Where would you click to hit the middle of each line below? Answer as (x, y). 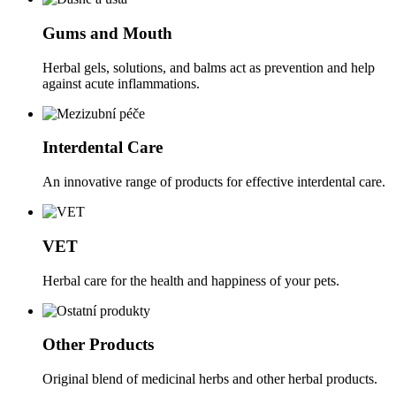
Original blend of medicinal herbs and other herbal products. (210, 379)
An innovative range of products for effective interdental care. (214, 182)
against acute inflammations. (121, 83)
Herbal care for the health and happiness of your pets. (191, 280)
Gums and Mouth (107, 34)
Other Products (98, 345)
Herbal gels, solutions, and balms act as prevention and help (209, 67)
